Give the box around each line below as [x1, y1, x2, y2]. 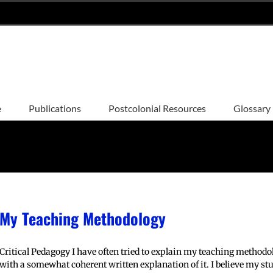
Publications [29, 102, 81, 114]
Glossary [233, 102, 271, 114]
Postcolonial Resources [108, 102, 206, 114]
